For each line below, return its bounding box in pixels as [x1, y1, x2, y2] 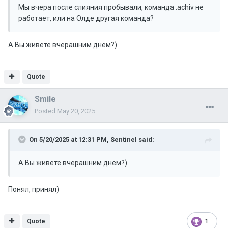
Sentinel [110, 136, 137, 144]
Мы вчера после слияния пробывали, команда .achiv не [18, 3, 204, 12]
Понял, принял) [8, 185, 59, 194]
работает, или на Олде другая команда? [18, 14, 154, 23]
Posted [35, 107, 57, 116]
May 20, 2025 [57, 107, 95, 116]
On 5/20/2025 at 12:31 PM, [29, 136, 110, 144]
